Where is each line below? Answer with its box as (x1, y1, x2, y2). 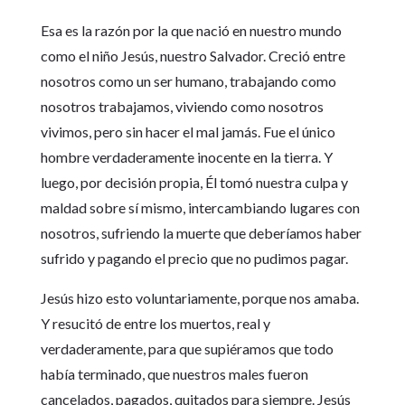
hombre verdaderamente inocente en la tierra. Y (40, 148, 333, 166)
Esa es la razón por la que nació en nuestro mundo (40, 22, 342, 40)
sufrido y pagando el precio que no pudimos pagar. (40, 250, 348, 268)
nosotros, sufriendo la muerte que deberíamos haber (40, 224, 362, 242)
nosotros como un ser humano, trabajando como (40, 72, 336, 90)
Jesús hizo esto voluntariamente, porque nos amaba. (40, 289, 359, 307)
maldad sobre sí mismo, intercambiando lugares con (40, 199, 360, 217)
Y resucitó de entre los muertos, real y (40, 315, 270, 333)
